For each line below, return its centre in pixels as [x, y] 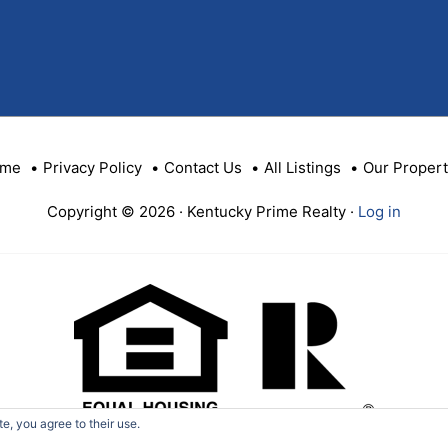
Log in [379, 211]
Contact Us [203, 167]
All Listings [302, 167]
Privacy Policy [92, 167]
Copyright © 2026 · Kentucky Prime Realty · [202, 211]
